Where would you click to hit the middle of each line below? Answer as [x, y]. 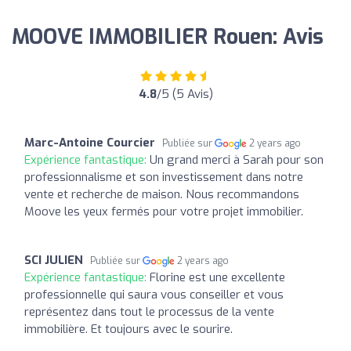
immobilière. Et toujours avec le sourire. [128, 329]
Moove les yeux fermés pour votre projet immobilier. [164, 211]
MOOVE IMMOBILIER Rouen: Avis [168, 37]
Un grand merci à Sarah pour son [237, 159]
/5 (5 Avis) [185, 94]
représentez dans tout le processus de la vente [149, 311]
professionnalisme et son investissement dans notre [164, 177]
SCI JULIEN [54, 260]
